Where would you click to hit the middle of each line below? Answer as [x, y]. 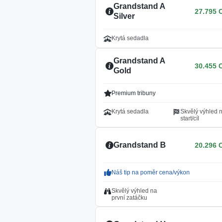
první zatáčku [129, 198]
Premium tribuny [134, 93]
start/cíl [190, 118]
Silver [124, 16]
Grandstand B [140, 145]
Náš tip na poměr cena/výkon [151, 172]
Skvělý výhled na [134, 191]
